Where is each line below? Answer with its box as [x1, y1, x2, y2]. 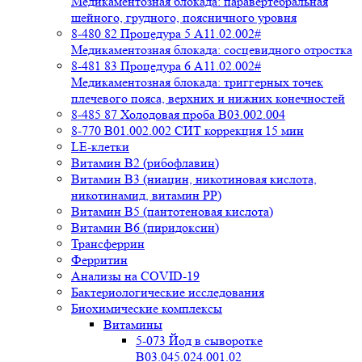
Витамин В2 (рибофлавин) [71, 155, 219, 170]
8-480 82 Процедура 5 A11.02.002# [71, 26, 261, 41]
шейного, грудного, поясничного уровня [71, 10, 297, 25]
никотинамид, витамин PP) [71, 187, 221, 203]
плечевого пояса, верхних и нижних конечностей [71, 90, 345, 106]
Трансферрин [71, 236, 145, 251]
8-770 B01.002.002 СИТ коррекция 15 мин [71, 123, 304, 138]
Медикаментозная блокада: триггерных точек [71, 74, 323, 90]
